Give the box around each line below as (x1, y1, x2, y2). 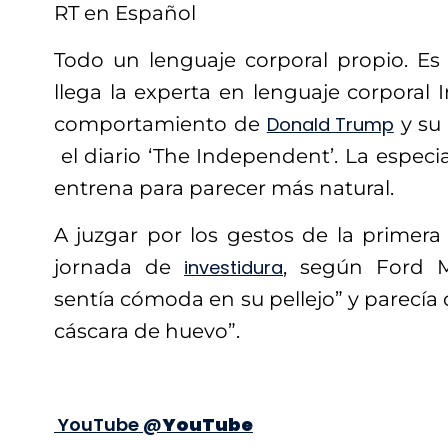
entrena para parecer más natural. (54, 176, 394, 201)
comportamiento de (54, 112, 267, 137)
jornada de (54, 255, 184, 280)
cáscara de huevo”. (54, 319, 240, 344)
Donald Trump (266, 112, 394, 138)
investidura (184, 255, 283, 281)
